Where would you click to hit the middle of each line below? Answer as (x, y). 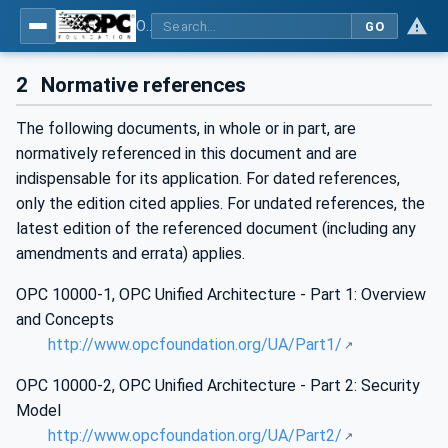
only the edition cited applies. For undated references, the (220, 204)
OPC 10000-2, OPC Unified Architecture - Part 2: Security (218, 386)
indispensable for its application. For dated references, (208, 179)
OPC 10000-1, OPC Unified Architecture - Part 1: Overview (221, 295)
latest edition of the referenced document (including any (216, 229)
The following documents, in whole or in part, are (186, 129)
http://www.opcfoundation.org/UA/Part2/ (195, 436)
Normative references (141, 85)
